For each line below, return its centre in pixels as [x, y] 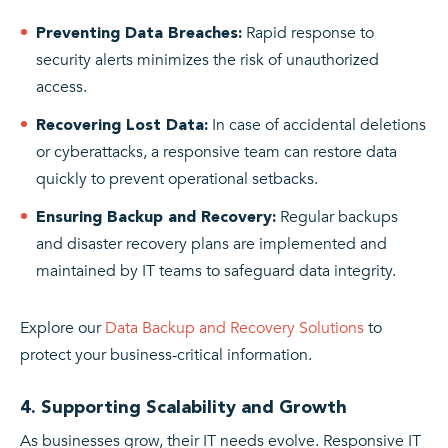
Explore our [60, 327]
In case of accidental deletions [317, 124]
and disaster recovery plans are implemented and [211, 243]
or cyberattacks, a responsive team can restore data [216, 151]
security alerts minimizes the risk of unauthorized [207, 59]
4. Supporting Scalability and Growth [183, 406]
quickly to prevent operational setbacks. [177, 178]
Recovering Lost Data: [122, 124]
